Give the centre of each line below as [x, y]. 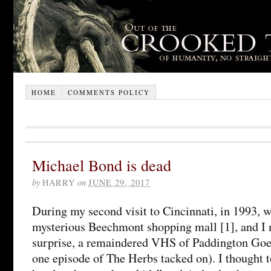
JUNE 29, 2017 [119, 182]
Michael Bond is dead [102, 165]
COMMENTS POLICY [109, 92]
